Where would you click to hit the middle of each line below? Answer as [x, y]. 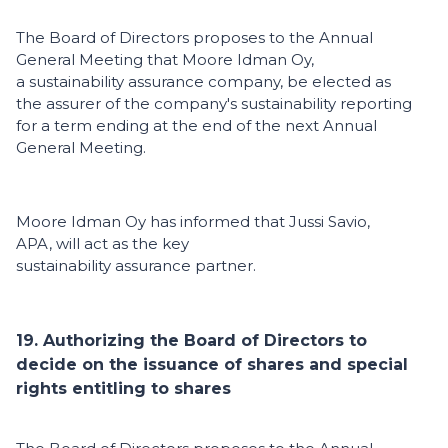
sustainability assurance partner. [138, 266]
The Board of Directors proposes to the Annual [194, 38]
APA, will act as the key [102, 244]
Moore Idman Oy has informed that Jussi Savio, [193, 222]
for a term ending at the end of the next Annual [196, 126]
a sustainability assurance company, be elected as [203, 82]
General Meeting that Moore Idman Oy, [165, 60]
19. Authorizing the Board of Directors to [191, 341]
